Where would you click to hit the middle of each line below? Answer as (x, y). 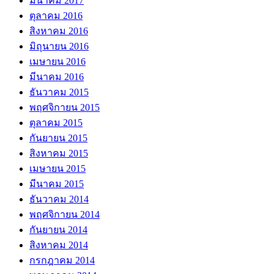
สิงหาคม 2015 (59, 153)
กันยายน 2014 (58, 229)
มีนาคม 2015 (57, 183)
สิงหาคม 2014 (59, 245)
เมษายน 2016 (57, 61)
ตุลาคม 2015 (56, 122)
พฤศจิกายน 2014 (65, 214)
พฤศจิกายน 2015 (65, 107)
